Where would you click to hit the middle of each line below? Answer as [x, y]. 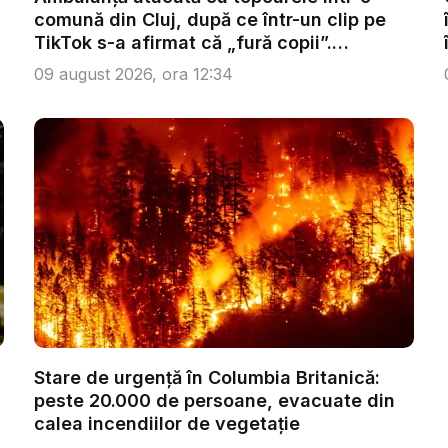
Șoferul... [74, 65]
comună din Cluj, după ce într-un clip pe [210, 19]
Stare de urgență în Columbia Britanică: [207, 377]
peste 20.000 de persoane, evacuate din [214, 400]
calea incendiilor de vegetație [167, 423]
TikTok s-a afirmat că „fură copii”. [183, 42]
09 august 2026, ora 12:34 [133, 74]
